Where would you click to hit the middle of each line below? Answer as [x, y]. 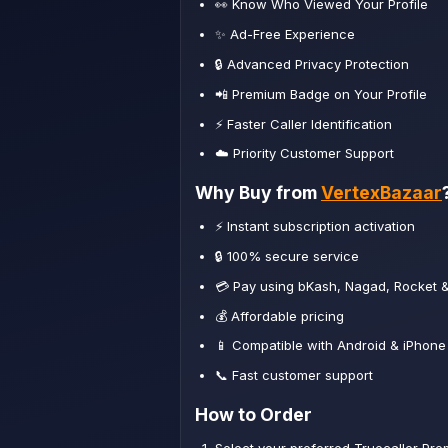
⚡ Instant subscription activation [314, 226]
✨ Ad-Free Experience [284, 34]
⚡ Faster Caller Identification [303, 123]
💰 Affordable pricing [279, 315]
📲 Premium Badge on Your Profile [320, 93]
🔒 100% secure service [286, 256]
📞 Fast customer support [293, 375]
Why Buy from [258, 193]
